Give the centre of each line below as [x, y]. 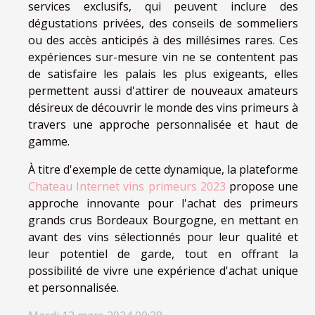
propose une [262, 187]
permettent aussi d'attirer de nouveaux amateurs [163, 91]
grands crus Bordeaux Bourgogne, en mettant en [163, 220]
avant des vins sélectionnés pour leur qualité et [163, 237]
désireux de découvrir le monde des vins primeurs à [163, 108]
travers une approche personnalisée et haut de [163, 125]
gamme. [49, 142]
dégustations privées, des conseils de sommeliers [163, 24]
